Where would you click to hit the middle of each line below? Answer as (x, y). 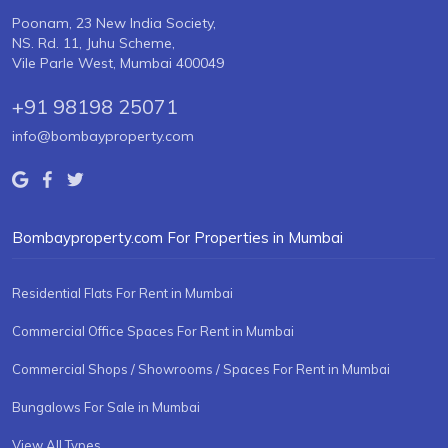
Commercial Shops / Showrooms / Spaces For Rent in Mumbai (201, 369)
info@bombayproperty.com (103, 136)
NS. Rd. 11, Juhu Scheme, (93, 43)
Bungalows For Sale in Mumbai (106, 407)
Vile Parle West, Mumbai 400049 (118, 63)
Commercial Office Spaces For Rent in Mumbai (153, 331)
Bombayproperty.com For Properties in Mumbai (177, 238)
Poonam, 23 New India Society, (114, 23)
